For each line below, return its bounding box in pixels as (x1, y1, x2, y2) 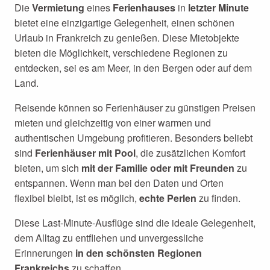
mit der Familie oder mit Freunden (81, 161, 234, 175)
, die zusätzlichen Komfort (136, 146, 245, 160)
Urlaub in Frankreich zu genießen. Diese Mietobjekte (14, 31, 239, 45)
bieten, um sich (14, 161, 81, 175)
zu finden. (196, 191, 240, 205)
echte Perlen (139, 191, 196, 205)
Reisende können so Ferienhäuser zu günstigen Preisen (14, 101, 256, 115)
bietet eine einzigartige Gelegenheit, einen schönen (14, 16, 234, 30)
